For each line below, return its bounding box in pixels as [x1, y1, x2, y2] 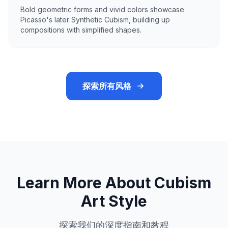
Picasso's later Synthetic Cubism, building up [20, 15, 170, 24]
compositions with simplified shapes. [20, 25, 141, 35]
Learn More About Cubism [17, 174, 211, 192]
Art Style [81, 192, 147, 211]
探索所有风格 [82, 81, 131, 92]
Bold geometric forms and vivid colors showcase [20, 5, 184, 14]
